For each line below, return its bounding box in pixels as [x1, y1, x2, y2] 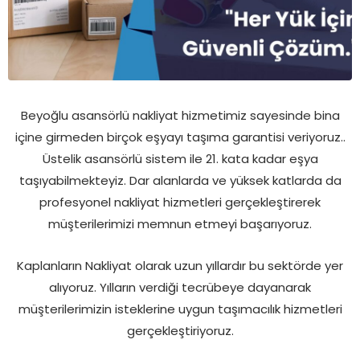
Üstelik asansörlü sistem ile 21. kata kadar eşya [42, 149, 318, 167]
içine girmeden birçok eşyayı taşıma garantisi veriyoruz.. [14, 128, 346, 145]
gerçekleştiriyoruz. [126, 321, 234, 339]
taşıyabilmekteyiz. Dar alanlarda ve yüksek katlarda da [18, 171, 342, 189]
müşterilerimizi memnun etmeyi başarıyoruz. [48, 215, 312, 232]
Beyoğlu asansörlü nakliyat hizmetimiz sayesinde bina [20, 106, 340, 124]
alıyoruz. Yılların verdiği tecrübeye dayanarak [49, 278, 311, 296]
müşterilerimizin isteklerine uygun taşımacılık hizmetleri [18, 300, 342, 317]
